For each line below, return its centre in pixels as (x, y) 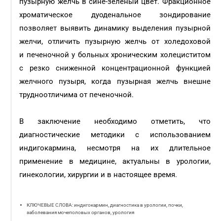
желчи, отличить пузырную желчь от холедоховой (115, 41)
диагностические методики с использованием (115, 135)
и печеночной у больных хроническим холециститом (115, 55)
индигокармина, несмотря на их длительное (115, 148)
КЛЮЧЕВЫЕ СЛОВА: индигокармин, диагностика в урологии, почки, (105, 205)
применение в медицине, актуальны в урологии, (115, 161)
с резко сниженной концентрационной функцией (115, 68)
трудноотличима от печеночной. (78, 95)
